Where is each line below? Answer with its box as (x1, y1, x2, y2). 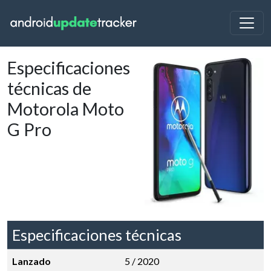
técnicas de (7, 78, 91, 99)
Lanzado (12, 255, 51, 267)
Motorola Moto (7, 99, 124, 119)
